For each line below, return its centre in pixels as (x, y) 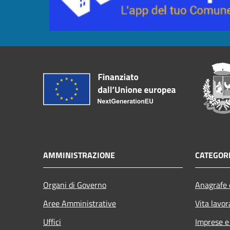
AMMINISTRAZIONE (79, 155)
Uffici (52, 222)
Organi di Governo (75, 185)
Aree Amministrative (80, 203)
